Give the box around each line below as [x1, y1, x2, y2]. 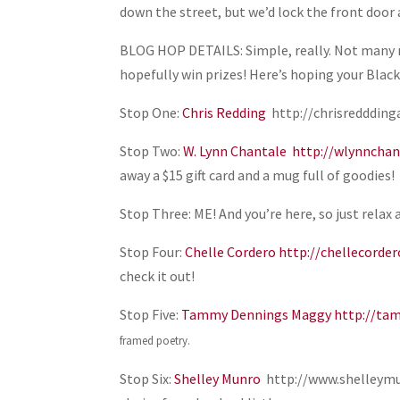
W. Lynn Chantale [183, 142, 287, 160]
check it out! [120, 267, 196, 285]
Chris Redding [182, 104, 267, 121]
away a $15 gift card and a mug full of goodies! [120, 166, 396, 184]
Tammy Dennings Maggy [181, 305, 332, 323]
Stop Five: [120, 305, 182, 323]
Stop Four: [120, 243, 186, 261]
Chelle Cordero [185, 243, 277, 261]
